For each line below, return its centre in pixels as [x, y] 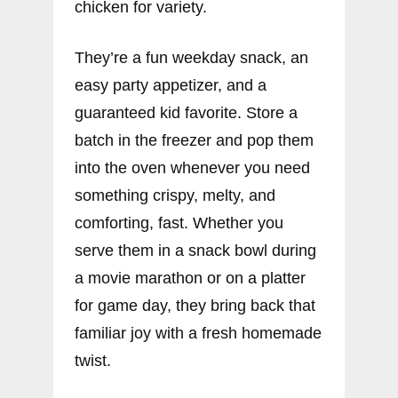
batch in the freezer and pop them [194, 141]
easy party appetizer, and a [171, 86]
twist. [93, 361]
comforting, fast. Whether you [179, 223]
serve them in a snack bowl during [195, 251]
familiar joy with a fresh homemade [198, 334]
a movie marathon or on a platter [190, 279]
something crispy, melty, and [175, 196]
